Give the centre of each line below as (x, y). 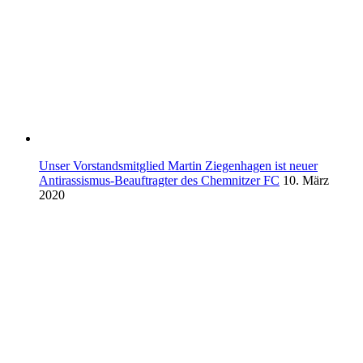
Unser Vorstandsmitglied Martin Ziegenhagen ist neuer (178, 166)
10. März (306, 181)
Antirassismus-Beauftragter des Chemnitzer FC (159, 181)
